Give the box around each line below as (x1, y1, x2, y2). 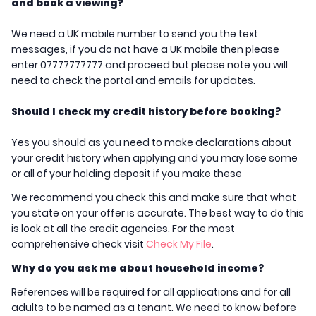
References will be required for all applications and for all (11, 285, 291, 300)
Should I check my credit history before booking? (11, 104, 281, 119)
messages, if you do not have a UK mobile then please (11, 42, 279, 57)
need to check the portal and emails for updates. (11, 73, 255, 88)
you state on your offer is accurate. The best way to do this (11, 206, 304, 221)
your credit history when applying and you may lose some (11, 151, 298, 166)
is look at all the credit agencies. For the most (11, 221, 235, 236)
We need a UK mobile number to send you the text (11, 27, 258, 42)
